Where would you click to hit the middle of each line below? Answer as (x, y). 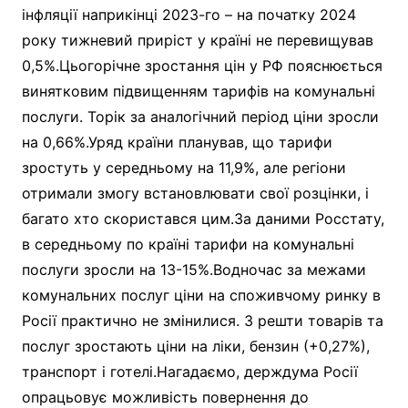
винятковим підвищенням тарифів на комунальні (198, 91)
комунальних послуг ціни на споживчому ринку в (201, 295)
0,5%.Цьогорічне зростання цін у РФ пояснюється (202, 65)
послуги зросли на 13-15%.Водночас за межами (194, 269)
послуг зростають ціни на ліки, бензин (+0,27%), (195, 346)
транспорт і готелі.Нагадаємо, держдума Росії (189, 371)
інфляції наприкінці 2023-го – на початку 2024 (189, 14)
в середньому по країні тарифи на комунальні (188, 244)
